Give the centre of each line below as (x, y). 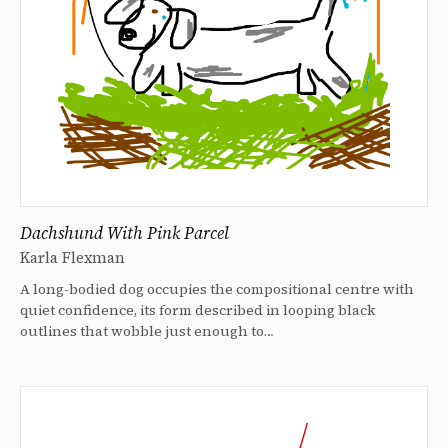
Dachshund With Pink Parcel (124, 232)
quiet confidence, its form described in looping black (197, 309)
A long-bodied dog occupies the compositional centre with (217, 288)
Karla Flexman (72, 257)
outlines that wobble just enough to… (147, 330)
